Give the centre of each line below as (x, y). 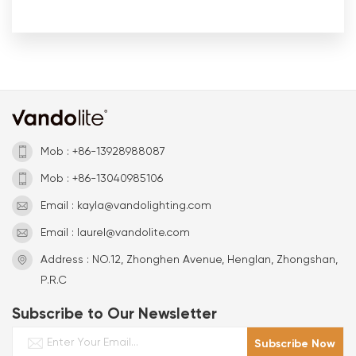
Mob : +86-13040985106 (102, 179)
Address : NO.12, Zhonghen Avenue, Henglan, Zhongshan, (189, 260)
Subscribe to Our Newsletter (114, 314)
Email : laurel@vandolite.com (115, 233)
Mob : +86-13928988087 (103, 152)
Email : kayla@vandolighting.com (126, 206)
